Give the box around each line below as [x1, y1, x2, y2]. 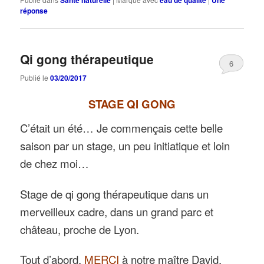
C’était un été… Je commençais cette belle [20, 120, 223, 136]
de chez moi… [20, 156, 90, 171]
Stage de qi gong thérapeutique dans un [20, 186, 209, 202]
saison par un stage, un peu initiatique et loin [20, 138, 230, 154]
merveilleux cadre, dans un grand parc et [20, 203, 214, 219]
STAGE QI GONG [88, 95, 176, 112]
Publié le [20, 72, 51, 82]
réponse [20, 5, 48, 16]
